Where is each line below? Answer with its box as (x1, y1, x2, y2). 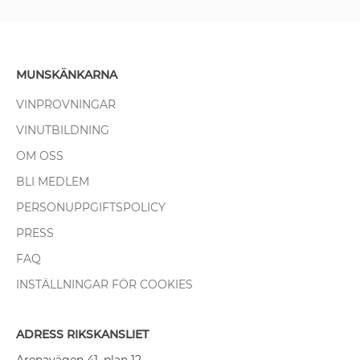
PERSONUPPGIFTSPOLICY (16, 199, 166, 215)
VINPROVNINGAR (16, 96, 116, 112)
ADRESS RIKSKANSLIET (16, 326, 149, 342)
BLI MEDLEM (16, 174, 89, 189)
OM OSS (16, 148, 63, 163)
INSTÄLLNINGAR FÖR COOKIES (16, 276, 193, 292)
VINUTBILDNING (16, 122, 109, 137)
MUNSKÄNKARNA (16, 67, 117, 82)
